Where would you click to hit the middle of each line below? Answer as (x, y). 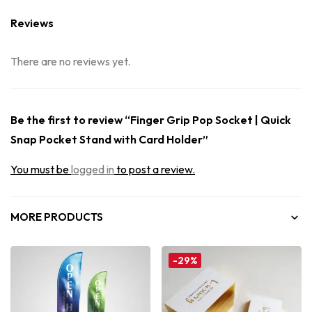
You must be (41, 169)
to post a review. (155, 169)
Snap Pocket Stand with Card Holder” (109, 139)
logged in (93, 169)
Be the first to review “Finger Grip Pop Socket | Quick (151, 120)
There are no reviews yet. (70, 61)
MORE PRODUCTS (57, 217)
